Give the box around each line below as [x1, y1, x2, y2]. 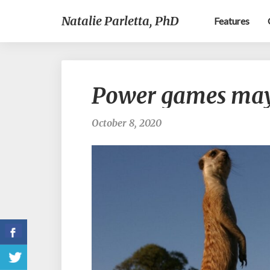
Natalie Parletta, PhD [61, 13, 179, 28]
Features [214, 15, 250, 27]
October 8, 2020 [92, 117, 162, 129]
